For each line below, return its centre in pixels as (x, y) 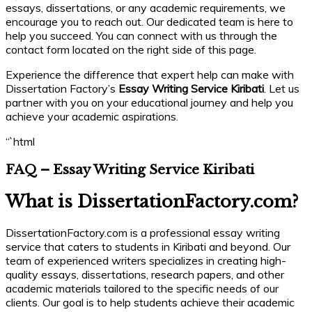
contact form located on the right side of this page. (131, 50)
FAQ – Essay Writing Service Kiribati (130, 169)
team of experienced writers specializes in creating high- (146, 260)
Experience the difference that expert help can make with (150, 75)
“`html (20, 142)
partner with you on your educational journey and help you (149, 103)
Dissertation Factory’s (62, 89)
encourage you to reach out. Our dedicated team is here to (149, 22)
